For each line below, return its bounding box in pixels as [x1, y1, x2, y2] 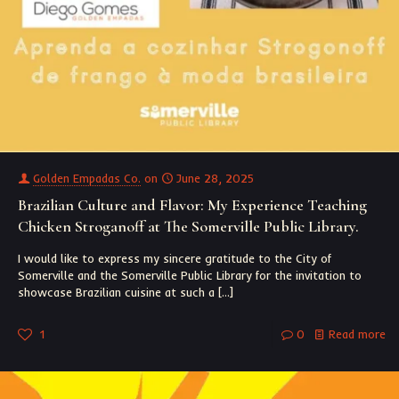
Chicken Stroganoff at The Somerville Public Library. [18, 216, 359, 236]
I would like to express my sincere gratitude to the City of [18, 250, 331, 265]
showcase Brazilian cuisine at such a [18, 284, 215, 299]
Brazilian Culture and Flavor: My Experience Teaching [18, 194, 367, 215]
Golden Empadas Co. [33, 170, 141, 185]
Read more [329, 326, 386, 341]
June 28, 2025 [176, 170, 254, 185]
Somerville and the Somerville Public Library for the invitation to [18, 267, 362, 282]
